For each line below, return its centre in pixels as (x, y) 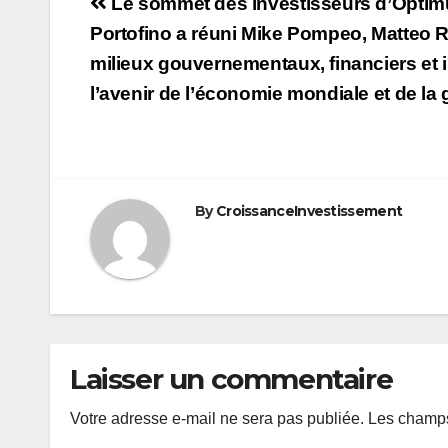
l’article (142, 75)
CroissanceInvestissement (309, 210)
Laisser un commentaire (231, 378)
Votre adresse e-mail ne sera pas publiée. (217, 418)
